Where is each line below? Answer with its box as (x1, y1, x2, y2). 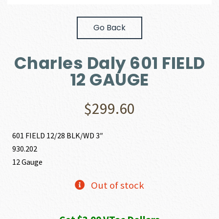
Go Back (93, 22, 126, 34)
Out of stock (90, 179, 144, 192)
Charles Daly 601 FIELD (14, 51, 205, 75)
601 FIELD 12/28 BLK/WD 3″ (12, 131, 104, 141)
